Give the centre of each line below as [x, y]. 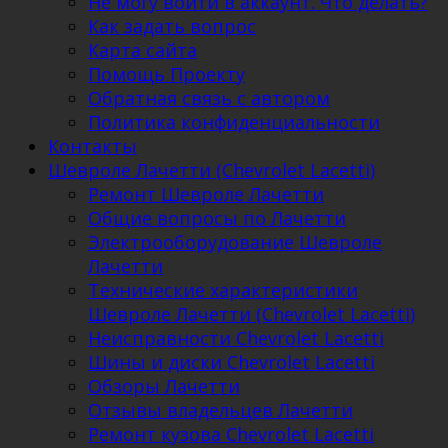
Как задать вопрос [172, 26]
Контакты [92, 146]
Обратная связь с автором [209, 98]
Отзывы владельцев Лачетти [220, 410]
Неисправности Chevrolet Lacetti [236, 338]
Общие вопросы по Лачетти [217, 218]
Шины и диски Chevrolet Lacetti [231, 362]
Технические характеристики [223, 290]
